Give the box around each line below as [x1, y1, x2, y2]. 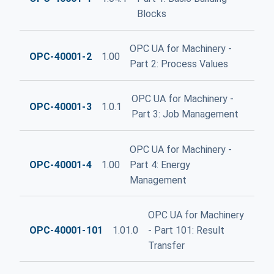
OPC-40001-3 [29, 100, 92, 113]
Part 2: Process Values [129, 58, 228, 70]
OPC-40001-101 [29, 224, 103, 236]
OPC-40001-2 [29, 50, 92, 62]
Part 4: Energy [129, 158, 190, 171]
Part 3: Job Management [131, 108, 239, 120]
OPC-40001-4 [29, 158, 92, 171]
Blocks [136, 8, 166, 20]
